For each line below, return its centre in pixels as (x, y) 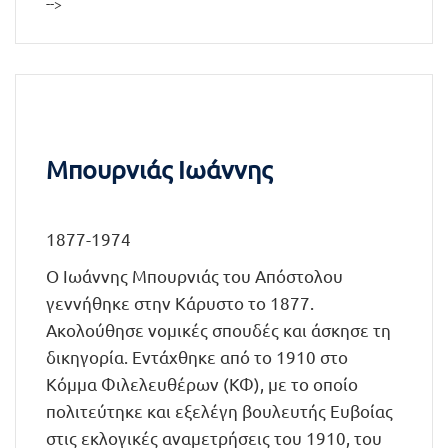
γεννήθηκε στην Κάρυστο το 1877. (180, 302)
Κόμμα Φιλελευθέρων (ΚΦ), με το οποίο (202, 383)
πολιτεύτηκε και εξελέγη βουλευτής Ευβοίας (219, 410)
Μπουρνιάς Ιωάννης (159, 169)
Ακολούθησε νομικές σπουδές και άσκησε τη (218, 329)
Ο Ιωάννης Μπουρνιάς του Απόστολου (194, 275)
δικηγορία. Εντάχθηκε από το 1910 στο (197, 356)
